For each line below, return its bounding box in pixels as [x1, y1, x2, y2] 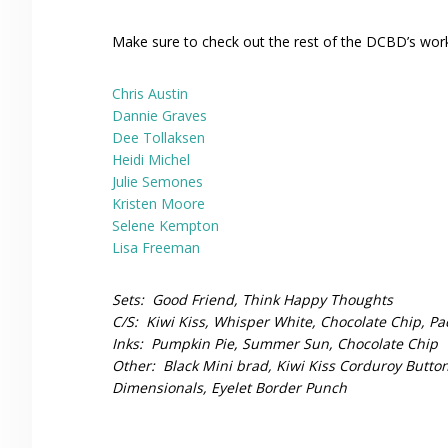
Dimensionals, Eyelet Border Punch [112, 378, 347, 397]
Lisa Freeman [112, 238, 200, 257]
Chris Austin [112, 84, 188, 103]
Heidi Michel [112, 150, 190, 169]
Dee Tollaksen [112, 128, 205, 147]
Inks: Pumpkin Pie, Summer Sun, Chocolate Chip [112, 334, 438, 353]
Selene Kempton [112, 216, 219, 235]
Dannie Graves [112, 106, 207, 125]
